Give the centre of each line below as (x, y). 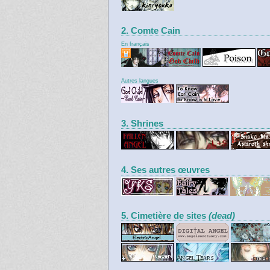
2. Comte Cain (151, 31)
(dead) (222, 216)
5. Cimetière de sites (165, 216)
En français (135, 44)
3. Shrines (142, 124)
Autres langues (140, 80)
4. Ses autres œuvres (165, 170)
